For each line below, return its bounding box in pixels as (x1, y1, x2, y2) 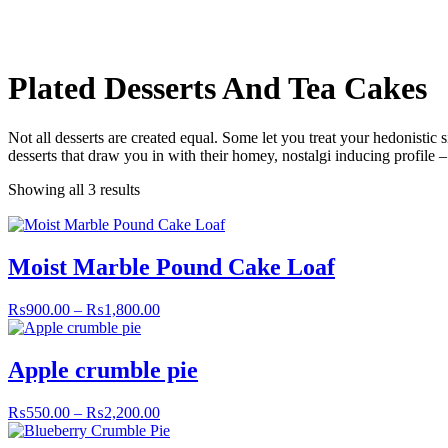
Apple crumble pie (8, 356, 198, 383)
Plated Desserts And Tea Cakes (8, 70, 427, 107)
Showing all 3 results (8, 180, 140, 198)
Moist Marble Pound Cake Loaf (8, 253, 335, 280)
